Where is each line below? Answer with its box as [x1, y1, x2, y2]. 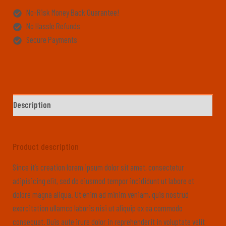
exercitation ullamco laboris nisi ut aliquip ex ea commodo [13, 202, 183, 213]
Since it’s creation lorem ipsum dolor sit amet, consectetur [13, 161, 184, 172]
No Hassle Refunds [26, 21, 80, 31]
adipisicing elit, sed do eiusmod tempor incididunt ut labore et [13, 175, 194, 186]
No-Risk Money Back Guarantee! [26, 7, 119, 18]
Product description [13, 140, 79, 152]
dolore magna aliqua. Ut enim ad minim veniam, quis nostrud [13, 189, 189, 199]
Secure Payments [26, 34, 77, 45]
